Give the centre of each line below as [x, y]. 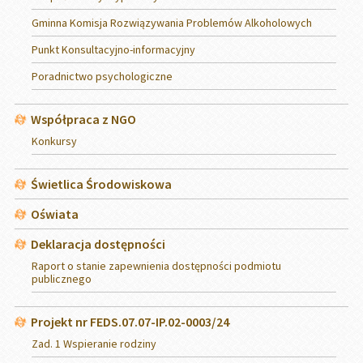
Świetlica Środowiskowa [101, 184]
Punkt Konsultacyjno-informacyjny [113, 49]
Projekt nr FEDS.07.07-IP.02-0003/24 [130, 321]
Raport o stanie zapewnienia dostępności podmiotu [156, 265]
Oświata [55, 214]
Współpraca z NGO [83, 119]
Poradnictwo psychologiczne [102, 76]
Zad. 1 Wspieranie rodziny [94, 343]
